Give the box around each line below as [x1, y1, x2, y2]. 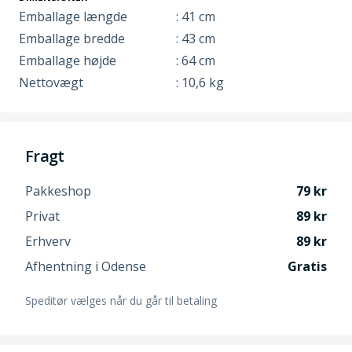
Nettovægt [19, 73, 83, 91]
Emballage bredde [19, 29, 125, 47]
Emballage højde [19, 51, 116, 69]
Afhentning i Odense [25, 257, 146, 275]
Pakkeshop [25, 181, 91, 200]
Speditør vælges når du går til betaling [25, 292, 217, 308]
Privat [25, 207, 60, 225]
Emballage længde [19, 7, 127, 25]
